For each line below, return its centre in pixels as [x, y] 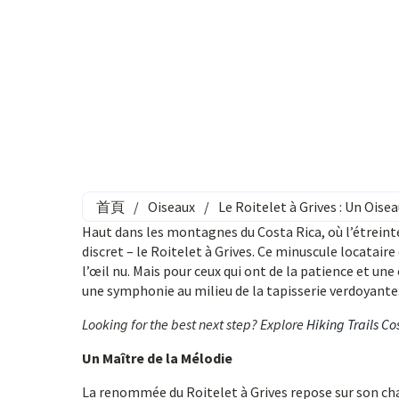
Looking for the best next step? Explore [194, 324]
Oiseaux [171, 207]
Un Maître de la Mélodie [157, 358]
